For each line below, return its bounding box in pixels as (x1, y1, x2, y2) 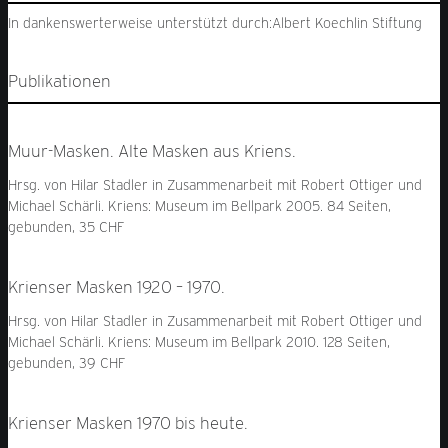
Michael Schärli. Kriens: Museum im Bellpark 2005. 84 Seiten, (8, 198, 391, 215)
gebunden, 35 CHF (8, 219, 124, 236)
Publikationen (8, 70, 111, 91)
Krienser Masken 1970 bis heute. (8, 412, 248, 433)
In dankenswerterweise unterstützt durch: (8, 15, 272, 32)
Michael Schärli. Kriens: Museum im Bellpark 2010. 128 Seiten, (8, 334, 390, 351)
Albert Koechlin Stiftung (272, 15, 422, 32)
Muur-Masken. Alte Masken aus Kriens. (8, 140, 296, 161)
